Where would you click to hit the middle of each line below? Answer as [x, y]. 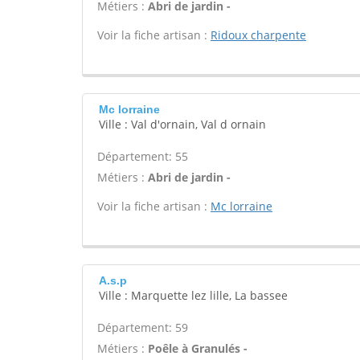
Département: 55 [143, 156]
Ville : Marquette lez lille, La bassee [193, 295]
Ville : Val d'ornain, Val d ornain [182, 124]
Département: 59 [143, 327]
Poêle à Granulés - [198, 348]
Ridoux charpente [258, 35]
